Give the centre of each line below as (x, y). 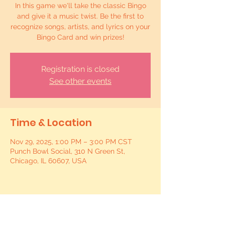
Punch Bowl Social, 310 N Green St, (68, 151)
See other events (80, 81)
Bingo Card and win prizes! (80, 37)
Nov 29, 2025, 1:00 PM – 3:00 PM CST (71, 142)
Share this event (52, 216)
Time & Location (51, 123)
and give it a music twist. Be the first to (80, 16)
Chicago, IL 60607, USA (48, 161)
